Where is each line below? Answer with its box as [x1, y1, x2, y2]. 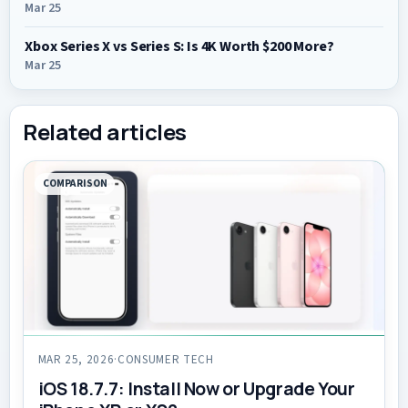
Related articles [23, 117, 187, 148]
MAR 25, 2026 [37, 352, 115, 369]
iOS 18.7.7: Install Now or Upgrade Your [37, 377, 355, 402]
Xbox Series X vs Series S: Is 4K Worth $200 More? [25, 36, 334, 56]
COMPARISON [43, 176, 107, 192]
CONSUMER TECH [117, 352, 214, 369]
